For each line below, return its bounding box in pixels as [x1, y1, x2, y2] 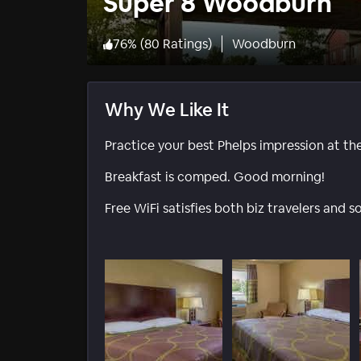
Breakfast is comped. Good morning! [105, 168, 325, 186]
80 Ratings [144, 35, 208, 53]
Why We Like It [105, 98, 229, 122]
